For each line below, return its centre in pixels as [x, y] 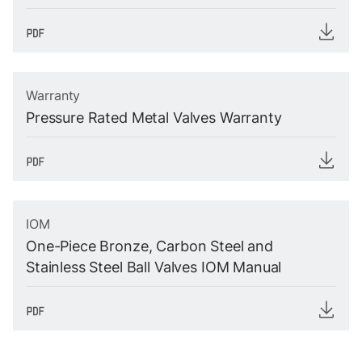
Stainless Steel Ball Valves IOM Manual [154, 267]
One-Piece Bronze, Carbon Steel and [149, 246]
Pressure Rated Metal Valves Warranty [154, 118]
